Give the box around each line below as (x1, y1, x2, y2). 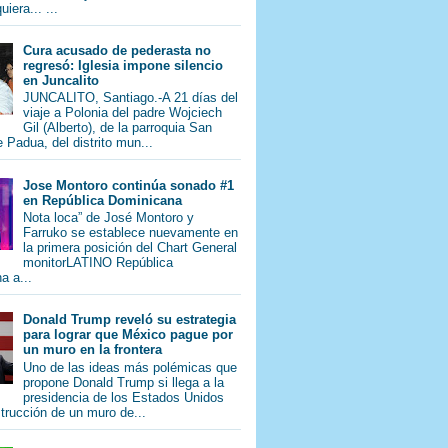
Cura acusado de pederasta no (23, 42, 212, 58)
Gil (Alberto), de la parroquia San (23, 120, 213, 136)
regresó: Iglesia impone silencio (23, 57, 224, 73)
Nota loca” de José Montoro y (23, 210, 195, 226)
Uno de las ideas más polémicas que (23, 359, 238, 375)
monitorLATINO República (23, 255, 174, 271)
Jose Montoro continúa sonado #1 (23, 177, 235, 193)
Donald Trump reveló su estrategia (23, 312, 237, 328)
